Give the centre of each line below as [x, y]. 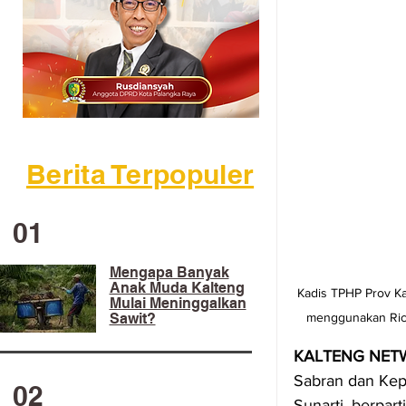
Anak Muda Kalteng [177, 288]
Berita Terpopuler [140, 174]
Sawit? [132, 319]
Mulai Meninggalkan [178, 303]
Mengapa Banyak [169, 272]
